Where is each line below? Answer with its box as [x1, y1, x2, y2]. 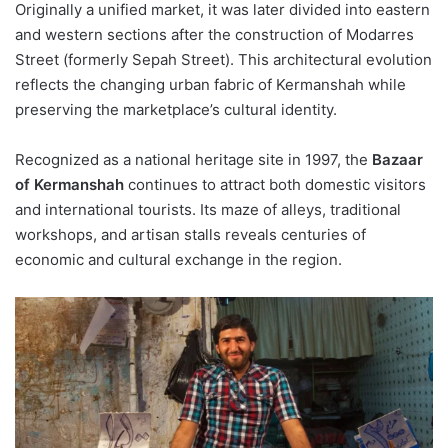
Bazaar [372, 150, 423, 170]
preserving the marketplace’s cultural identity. [15, 100, 337, 120]
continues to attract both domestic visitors [124, 175, 426, 195]
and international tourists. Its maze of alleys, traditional [15, 200, 401, 220]
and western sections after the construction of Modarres [15, 25, 414, 45]
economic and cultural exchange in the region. [15, 250, 342, 270]
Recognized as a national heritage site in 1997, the [15, 150, 372, 170]
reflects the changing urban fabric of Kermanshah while [15, 75, 406, 95]
